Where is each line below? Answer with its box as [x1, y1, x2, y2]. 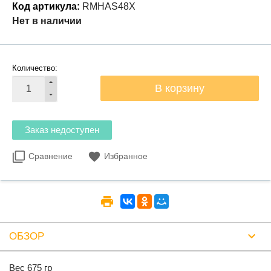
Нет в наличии [12, 16, 82, 26]
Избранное [104, 151, 148, 161]
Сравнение [28, 151, 73, 161]
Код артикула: [12, 1, 80, 11]
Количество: [12, 64, 57, 73]
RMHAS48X [82, 1, 135, 11]
